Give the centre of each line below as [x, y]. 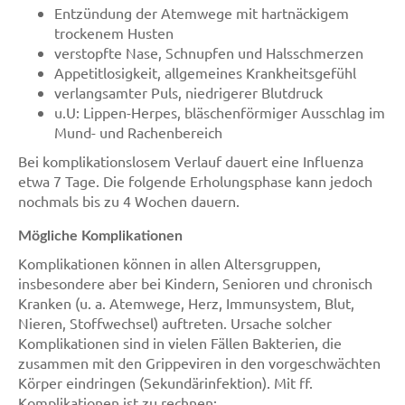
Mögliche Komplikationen [100, 236]
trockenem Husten [114, 33]
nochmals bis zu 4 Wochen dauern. [129, 201]
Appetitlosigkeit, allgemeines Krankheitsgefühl [205, 72]
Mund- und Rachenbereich [138, 132]
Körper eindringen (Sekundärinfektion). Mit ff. [165, 382]
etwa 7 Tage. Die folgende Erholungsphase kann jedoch [195, 181]
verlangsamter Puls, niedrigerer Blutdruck [188, 92]
